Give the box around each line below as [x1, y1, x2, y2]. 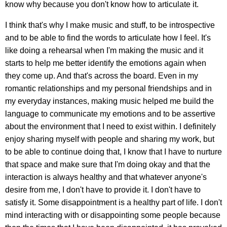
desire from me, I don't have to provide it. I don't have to [5, 185, 201, 195]
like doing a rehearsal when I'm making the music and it [5, 46, 203, 55]
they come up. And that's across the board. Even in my [5, 71, 198, 81]
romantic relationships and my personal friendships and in [5, 84, 212, 93]
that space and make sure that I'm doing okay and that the [5, 160, 210, 169]
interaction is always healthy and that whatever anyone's [5, 173, 207, 182]
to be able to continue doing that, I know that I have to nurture [5, 147, 222, 157]
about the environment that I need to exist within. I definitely [5, 122, 216, 131]
